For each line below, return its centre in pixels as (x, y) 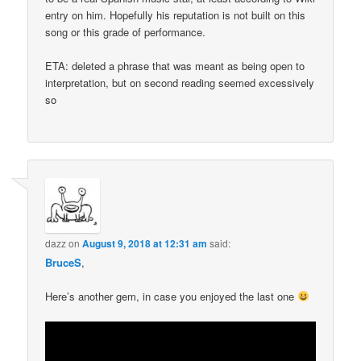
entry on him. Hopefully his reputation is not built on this (176, 15)
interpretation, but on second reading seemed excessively (180, 83)
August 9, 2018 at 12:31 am (145, 243)
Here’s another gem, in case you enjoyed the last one (172, 296)
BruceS (64, 262)
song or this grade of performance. (126, 31)
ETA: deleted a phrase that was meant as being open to (175, 66)
